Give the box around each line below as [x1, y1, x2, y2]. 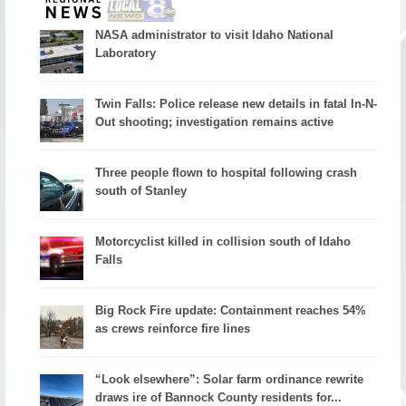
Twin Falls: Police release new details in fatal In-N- [95, 97, 378, 111]
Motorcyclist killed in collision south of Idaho [95, 235, 352, 249]
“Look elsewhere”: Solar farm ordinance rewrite [95, 372, 364, 386]
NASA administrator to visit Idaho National [95, 28, 334, 43]
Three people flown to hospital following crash [95, 166, 358, 180]
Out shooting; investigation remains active [95, 115, 334, 130]
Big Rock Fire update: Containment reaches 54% [95, 303, 367, 317]
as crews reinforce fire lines [95, 321, 251, 335]
